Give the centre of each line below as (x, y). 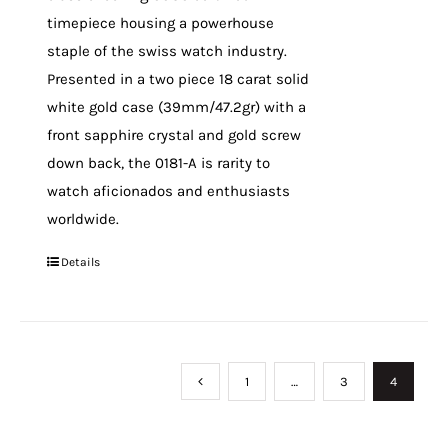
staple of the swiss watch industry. (167, 51)
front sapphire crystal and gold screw (174, 135)
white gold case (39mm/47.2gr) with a (177, 107)
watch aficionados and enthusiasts (169, 191)
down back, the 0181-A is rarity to (159, 163)
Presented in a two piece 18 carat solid (178, 79)
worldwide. (83, 219)
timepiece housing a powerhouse (161, 23)
